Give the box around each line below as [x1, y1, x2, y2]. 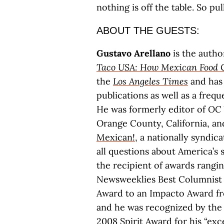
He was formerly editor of [96, 103, 208, 115]
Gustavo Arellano [96, 47, 170, 59]
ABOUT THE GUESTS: [96, 25, 199, 36]
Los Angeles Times [113, 75, 188, 87]
